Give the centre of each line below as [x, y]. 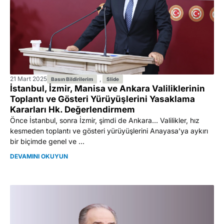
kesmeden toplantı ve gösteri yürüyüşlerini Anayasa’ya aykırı [109, 130]
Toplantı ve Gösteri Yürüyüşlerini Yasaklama [102, 99]
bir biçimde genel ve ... [47, 141]
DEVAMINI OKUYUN [39, 156]
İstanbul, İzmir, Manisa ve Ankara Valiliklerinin [107, 88]
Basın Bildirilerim [72, 79]
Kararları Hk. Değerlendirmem [72, 109]
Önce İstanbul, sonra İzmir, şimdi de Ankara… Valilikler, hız [105, 120]
